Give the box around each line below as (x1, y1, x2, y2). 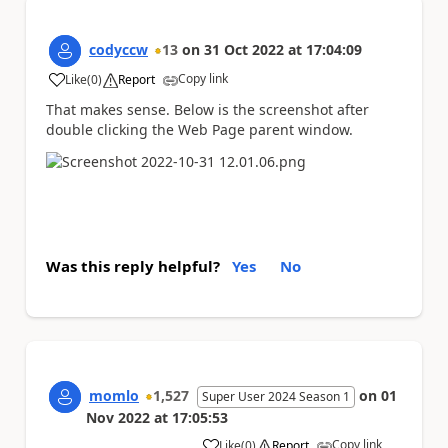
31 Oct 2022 (204, 40, 284, 60)
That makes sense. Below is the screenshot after (46, 100, 369, 120)
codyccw (89, 40, 148, 60)
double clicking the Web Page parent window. (46, 120, 357, 140)
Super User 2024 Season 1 (202, 387, 350, 405)
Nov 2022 (86, 407, 150, 427)
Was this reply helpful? (46, 255, 220, 276)
